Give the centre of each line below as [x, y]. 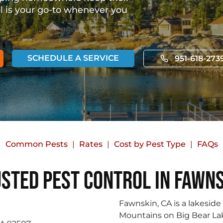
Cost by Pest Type [150, 144]
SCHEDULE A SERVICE [73, 58]
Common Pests [36, 144]
